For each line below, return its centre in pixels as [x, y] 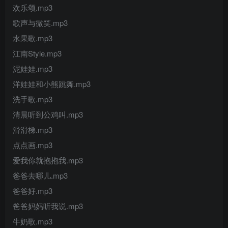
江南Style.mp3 [37, 53]
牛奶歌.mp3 [33, 221]
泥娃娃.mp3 [33, 69]
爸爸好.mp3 [33, 191]
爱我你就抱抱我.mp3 [48, 160]
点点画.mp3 [33, 145]
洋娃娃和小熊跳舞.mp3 [52, 84]
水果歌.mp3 [33, 38]
